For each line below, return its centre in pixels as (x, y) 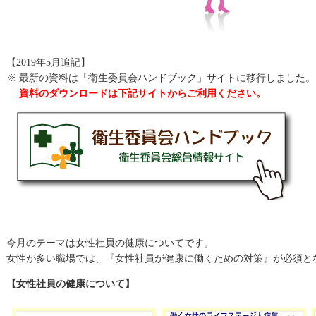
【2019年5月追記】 (48, 62)
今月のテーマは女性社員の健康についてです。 (110, 243)
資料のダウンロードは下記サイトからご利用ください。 (136, 93)
